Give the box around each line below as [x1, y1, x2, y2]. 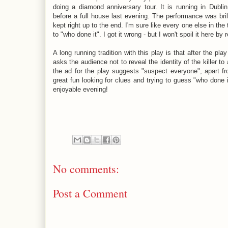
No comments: [53, 161, 119, 176]
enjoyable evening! [53, 85, 108, 93]
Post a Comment [53, 186, 127, 201]
